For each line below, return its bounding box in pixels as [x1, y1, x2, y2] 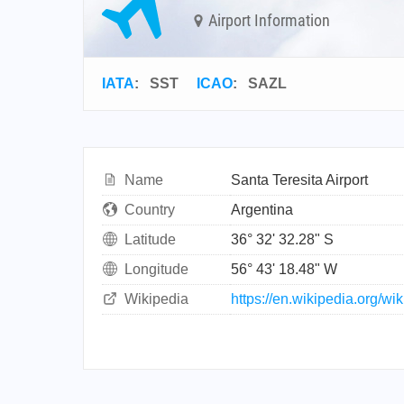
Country [124, 202, 175, 217]
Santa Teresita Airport [231, 172, 368, 188]
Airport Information [205, 10, 330, 30]
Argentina [231, 202, 293, 217]
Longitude [124, 262, 188, 277]
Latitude [124, 232, 176, 247]
